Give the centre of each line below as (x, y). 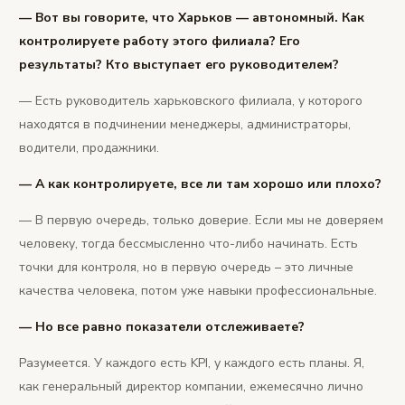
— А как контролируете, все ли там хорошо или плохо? (200, 184)
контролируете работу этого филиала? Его (160, 41)
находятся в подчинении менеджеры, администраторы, (185, 124)
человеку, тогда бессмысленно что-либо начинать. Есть (188, 243)
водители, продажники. (89, 147)
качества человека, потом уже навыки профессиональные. (198, 290)
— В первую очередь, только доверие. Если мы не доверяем (201, 220)
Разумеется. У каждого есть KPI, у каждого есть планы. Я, (192, 363)
